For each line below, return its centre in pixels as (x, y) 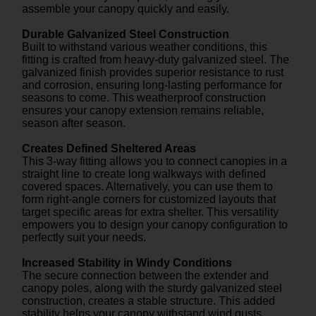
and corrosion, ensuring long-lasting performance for (152, 85)
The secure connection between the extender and (145, 275)
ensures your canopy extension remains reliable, (143, 110)
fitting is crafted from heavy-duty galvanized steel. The (156, 59)
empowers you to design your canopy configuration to (155, 224)
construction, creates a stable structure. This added (148, 300)
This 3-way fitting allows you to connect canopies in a (154, 161)
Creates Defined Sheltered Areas (109, 148)
